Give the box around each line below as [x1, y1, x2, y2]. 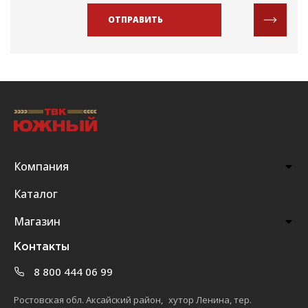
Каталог [14, 186, 58, 201]
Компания [14, 158, 69, 174]
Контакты [14, 241, 70, 252]
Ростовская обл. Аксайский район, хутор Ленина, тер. [14, 293, 252, 306]
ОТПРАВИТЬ [107, 14, 163, 26]
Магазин [14, 213, 61, 229]
